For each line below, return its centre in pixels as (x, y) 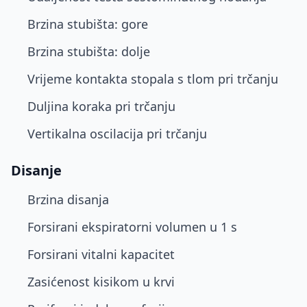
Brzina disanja (68, 199)
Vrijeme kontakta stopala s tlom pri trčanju (153, 79)
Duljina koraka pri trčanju (101, 106)
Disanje (36, 170)
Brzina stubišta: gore (88, 24)
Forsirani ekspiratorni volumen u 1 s (132, 227)
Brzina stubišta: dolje (89, 51)
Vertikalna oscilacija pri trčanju (117, 134)
